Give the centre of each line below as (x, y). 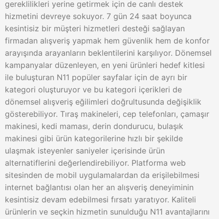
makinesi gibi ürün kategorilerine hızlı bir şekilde (94, 138)
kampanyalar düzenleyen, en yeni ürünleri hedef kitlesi (105, 65)
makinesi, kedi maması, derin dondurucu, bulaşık (94, 126)
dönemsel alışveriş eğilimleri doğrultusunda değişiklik (103, 102)
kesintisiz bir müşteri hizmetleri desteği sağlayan (95, 28)
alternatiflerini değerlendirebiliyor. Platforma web (95, 163)
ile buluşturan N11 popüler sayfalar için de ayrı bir (96, 77)
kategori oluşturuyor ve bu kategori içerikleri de (93, 89)
